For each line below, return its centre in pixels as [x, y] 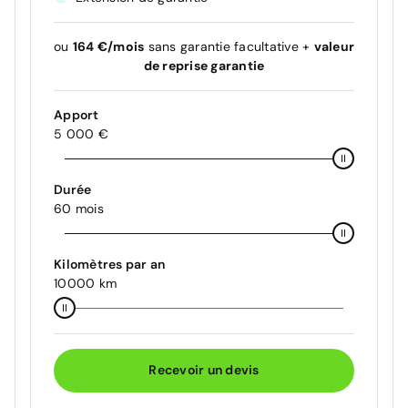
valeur [334, 46]
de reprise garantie [204, 65]
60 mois [79, 208]
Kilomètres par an [110, 264]
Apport [76, 114]
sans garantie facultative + [229, 46]
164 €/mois [108, 46]
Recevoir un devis [204, 370]
